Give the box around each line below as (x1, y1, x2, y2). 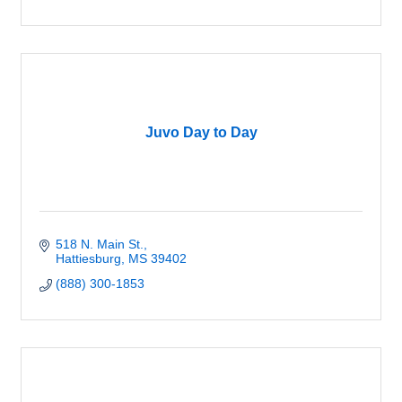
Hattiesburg (55, 251, 121, 266)
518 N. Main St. (55, 237, 144, 251)
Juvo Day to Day (144, 125, 258, 140)
